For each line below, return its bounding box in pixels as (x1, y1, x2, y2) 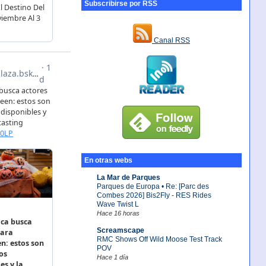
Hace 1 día (96, 253, 128, 261)
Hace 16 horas (96, 209, 140, 217)
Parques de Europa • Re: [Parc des (96, 182, 209, 191)
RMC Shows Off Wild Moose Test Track (96, 235, 222, 243)
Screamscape (96, 226, 144, 235)
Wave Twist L (96, 199, 139, 208)
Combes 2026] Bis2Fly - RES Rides (96, 191, 211, 199)
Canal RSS (151, 36, 190, 45)
